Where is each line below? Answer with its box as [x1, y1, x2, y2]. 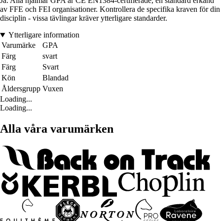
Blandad [42, 74, 69, 82]
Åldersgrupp [1, 84, 40, 93]
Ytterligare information [8, 31, 79, 39]
